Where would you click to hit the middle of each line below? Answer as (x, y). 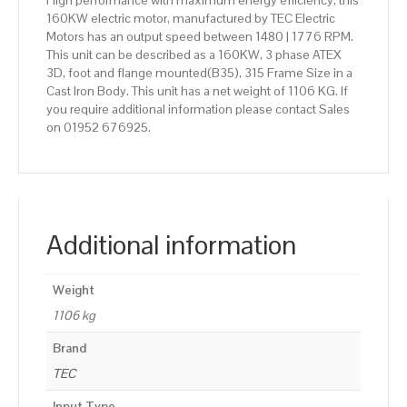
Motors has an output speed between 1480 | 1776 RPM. (200, 37)
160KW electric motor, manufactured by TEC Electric (191, 19)
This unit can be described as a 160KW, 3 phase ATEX (194, 55)
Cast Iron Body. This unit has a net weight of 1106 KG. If (197, 91)
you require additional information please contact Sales (198, 109)
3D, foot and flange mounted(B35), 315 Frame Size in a (199, 73)
